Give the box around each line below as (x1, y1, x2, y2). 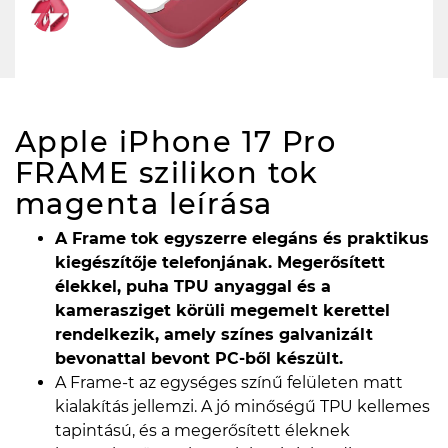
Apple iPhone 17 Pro (15, 123, 337, 159)
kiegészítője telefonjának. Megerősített (55, 252, 385, 272)
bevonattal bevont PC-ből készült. (55, 348, 343, 368)
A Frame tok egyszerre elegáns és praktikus (55, 228, 429, 248)
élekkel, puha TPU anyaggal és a (55, 276, 331, 296)
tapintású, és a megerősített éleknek (55, 420, 350, 440)
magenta (15, 185, 169, 221)
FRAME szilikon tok (15, 154, 319, 190)
